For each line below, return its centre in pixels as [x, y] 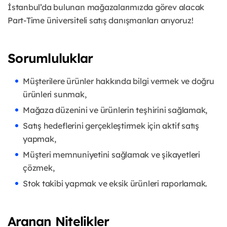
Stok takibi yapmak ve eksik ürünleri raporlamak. [115, 184]
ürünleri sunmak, [55, 94]
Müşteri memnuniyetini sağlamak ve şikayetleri [111, 155]
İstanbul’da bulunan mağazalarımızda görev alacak [106, 7]
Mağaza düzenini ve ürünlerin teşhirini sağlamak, [115, 110]
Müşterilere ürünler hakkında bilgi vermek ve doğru [119, 81]
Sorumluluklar [50, 58]
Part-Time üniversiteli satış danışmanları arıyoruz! [101, 21]
